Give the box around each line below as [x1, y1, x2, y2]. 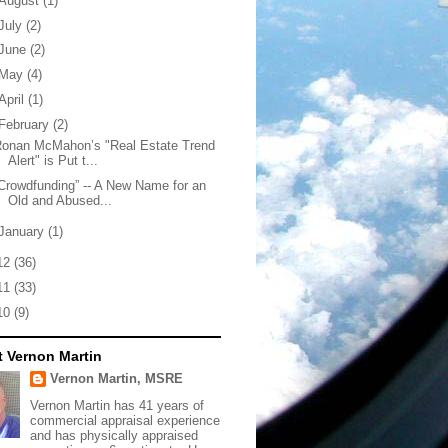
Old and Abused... [8, 192, 113, 208]
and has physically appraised [29, 427, 198, 443]
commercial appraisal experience [29, 412, 220, 428]
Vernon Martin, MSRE [49, 371, 183, 387]
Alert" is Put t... [8, 153, 99, 169]
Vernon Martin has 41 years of [29, 397, 204, 413]
